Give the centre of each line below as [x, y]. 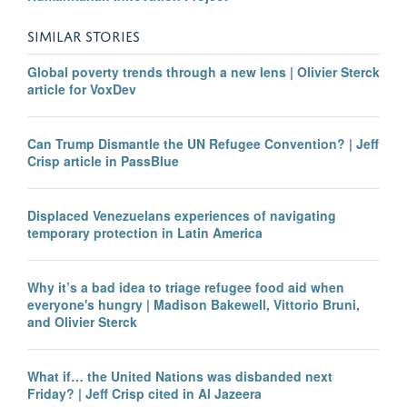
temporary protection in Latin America [145, 232]
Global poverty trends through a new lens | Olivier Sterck [203, 72]
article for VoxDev [82, 89]
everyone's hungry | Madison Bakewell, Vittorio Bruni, [194, 304]
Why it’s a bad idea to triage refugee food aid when [186, 287]
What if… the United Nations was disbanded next [180, 376]
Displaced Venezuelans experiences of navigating [182, 215]
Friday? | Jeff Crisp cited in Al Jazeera [144, 393]
